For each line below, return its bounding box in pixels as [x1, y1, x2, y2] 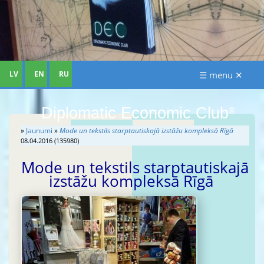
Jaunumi [26, 126, 52, 136]
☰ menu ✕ [199, 69, 243, 81]
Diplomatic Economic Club [41, 104, 229, 122]
